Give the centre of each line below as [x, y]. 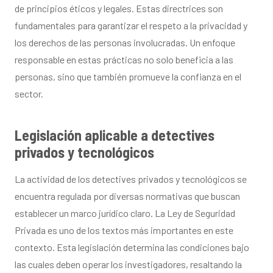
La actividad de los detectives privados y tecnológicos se [131, 179]
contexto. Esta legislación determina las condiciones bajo [132, 247]
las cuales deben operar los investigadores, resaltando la [128, 264]
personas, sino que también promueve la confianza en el [128, 76]
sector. [29, 93]
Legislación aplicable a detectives [115, 135]
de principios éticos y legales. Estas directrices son [119, 8]
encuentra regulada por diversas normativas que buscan [127, 196]
